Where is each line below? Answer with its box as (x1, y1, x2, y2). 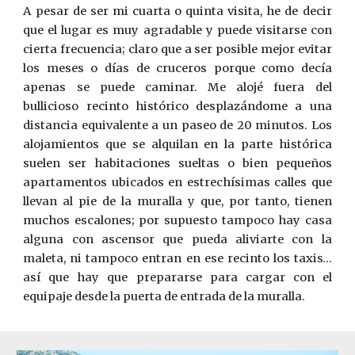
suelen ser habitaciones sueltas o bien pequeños (23, 156, 332, 170)
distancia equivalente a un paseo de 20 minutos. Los (23, 118, 332, 132)
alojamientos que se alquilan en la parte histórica (23, 137, 332, 151)
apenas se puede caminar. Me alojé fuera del (23, 80, 332, 94)
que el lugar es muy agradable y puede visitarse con (23, 23, 332, 37)
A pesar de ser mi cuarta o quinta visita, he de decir (23, 4, 332, 18)
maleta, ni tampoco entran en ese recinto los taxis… (23, 251, 332, 265)
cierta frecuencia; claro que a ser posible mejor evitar (23, 42, 332, 56)
